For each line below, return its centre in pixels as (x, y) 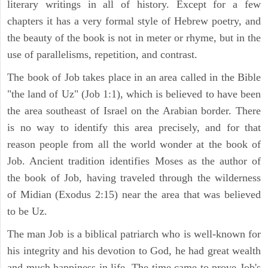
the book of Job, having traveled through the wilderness (134, 177)
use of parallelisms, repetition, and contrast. (102, 54)
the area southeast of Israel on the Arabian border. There (134, 110)
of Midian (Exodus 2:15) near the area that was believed (134, 194)
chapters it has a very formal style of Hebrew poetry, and (134, 21)
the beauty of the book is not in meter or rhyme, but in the (134, 37)
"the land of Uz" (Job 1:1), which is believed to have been (134, 94)
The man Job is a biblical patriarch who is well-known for (134, 234)
